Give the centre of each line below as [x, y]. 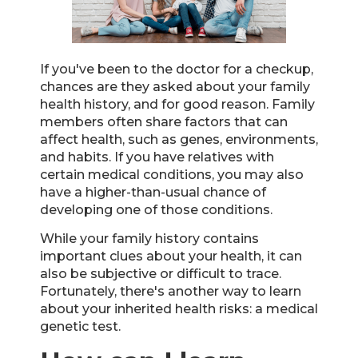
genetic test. [80, 326]
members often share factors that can [164, 121]
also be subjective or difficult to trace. [161, 273]
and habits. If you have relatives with [157, 157]
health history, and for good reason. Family [177, 104]
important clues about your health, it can [171, 256]
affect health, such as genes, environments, [179, 139]
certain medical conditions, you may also [172, 174]
